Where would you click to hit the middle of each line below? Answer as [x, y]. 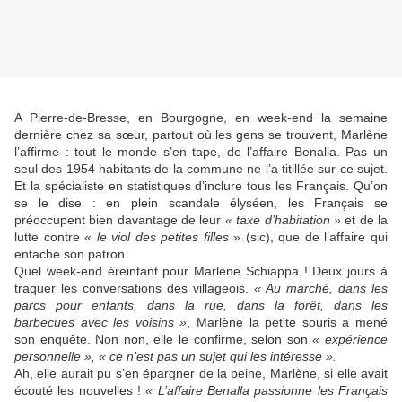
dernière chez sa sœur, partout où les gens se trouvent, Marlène [201, 135]
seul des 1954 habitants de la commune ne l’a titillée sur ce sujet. [201, 169]
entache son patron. [71, 254]
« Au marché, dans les [321, 288]
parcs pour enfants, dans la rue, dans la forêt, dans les [201, 306]
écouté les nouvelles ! [80, 391]
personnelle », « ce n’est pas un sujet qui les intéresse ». [175, 357]
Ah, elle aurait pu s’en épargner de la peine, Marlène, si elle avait [201, 374]
